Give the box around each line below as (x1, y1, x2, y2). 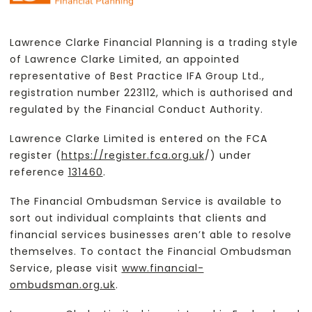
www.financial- (121, 260, 204, 275)
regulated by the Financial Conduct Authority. (9, 102, 263, 116)
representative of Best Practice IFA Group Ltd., (9, 68, 265, 83)
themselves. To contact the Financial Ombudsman (9, 244, 292, 258)
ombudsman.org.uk (9, 277, 116, 292)
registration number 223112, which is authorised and (9, 85, 293, 100)
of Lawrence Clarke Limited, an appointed (9, 52, 240, 66)
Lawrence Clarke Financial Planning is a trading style (9, 35, 298, 49)
